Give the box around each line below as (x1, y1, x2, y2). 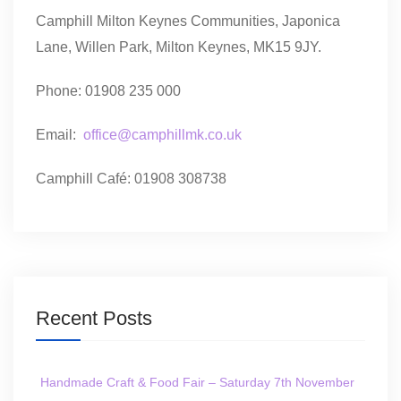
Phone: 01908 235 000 (36, 83, 181, 99)
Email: (36, 127, 83, 143)
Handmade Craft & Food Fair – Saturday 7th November (40, 375, 354, 390)
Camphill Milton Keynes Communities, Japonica (36, 13, 340, 30)
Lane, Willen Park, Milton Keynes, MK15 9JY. (36, 39, 321, 55)
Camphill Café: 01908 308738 (36, 171, 226, 187)
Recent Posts (36, 307, 152, 330)
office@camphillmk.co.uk (83, 127, 242, 143)
